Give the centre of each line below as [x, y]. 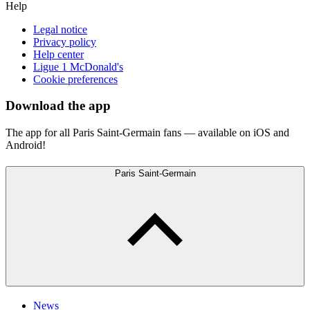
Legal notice [60, 29]
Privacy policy [65, 42]
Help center [58, 54]
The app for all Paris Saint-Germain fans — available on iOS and [147, 133]
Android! [26, 145]
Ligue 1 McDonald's [78, 66]
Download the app [58, 106]
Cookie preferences [75, 79]
